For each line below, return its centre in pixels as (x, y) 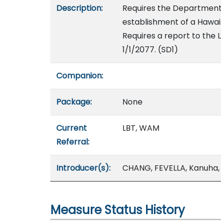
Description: (79, 8)
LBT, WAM (141, 128)
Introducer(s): (83, 168)
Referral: (73, 142)
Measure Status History (118, 210)
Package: (74, 102)
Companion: (80, 76)
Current (72, 128)
